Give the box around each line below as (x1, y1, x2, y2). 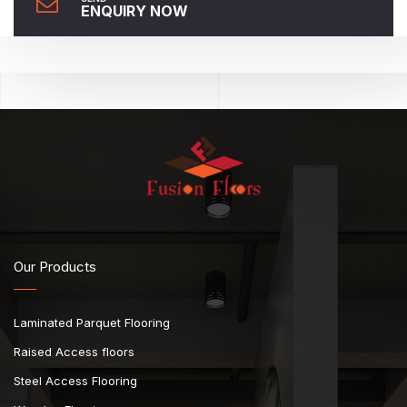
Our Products (14, 258, 96, 276)
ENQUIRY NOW (81, 2, 188, 21)
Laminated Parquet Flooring (14, 315, 170, 331)
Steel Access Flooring (14, 373, 137, 389)
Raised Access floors (14, 344, 134, 360)
